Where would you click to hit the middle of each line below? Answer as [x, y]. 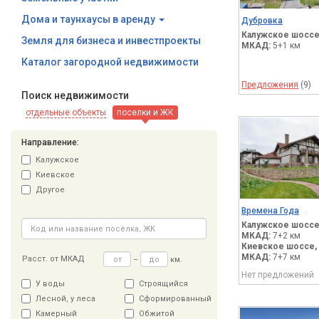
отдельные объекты [66, 113]
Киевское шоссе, [279, 247]
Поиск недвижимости [75, 95]
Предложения [270, 85]
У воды [50, 284]
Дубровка [262, 21]
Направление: [50, 142]
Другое [50, 190]
